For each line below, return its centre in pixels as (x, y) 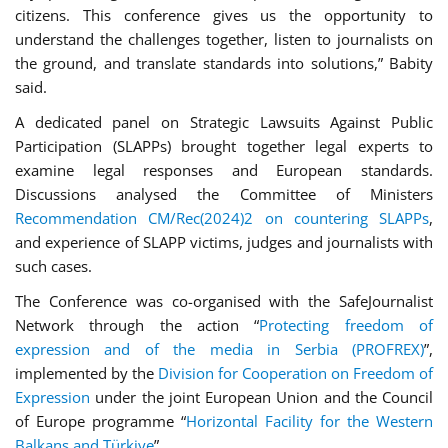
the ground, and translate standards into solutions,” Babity (224, 63)
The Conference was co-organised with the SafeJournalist (224, 301)
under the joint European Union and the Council (261, 397)
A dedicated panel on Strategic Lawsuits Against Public (224, 122)
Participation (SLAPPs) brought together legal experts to (224, 146)
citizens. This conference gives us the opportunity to (224, 15)
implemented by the (86, 373)
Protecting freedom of (346, 325)
